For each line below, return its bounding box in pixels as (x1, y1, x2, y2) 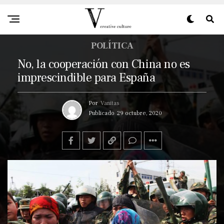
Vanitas (100, 99, 119, 107)
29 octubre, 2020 (117, 109, 162, 117)
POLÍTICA (90, 40, 133, 51)
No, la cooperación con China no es (17, 56, 190, 72)
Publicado (89, 109, 114, 117)
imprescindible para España (17, 70, 155, 85)
